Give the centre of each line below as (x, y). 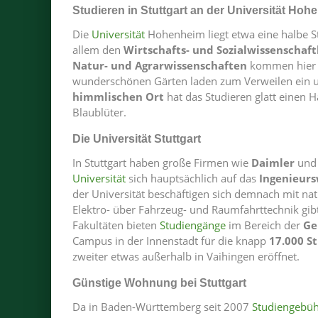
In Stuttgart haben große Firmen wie (162, 163)
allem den (98, 50)
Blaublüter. (99, 112)
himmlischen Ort (118, 97)
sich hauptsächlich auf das (192, 178)
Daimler (273, 163)
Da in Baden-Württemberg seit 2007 (162, 307)
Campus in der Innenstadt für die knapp (171, 241)
